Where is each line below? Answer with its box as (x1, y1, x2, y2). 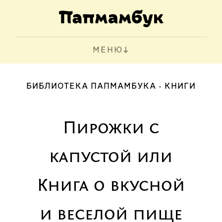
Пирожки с (62, 120, 159, 138)
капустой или (49, 149, 173, 166)
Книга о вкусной (37, 177, 185, 195)
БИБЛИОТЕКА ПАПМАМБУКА (26, 82, 156, 91)
